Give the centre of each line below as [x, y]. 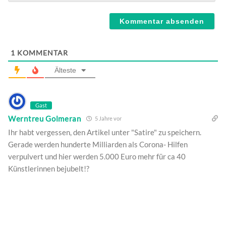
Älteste [65, 70]
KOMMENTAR [42, 53]
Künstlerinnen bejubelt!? [49, 169]
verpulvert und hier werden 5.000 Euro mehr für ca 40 [97, 157]
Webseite [26, 7]
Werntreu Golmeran [45, 118]
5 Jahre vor [107, 119]
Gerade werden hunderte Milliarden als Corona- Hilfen [98, 145]
